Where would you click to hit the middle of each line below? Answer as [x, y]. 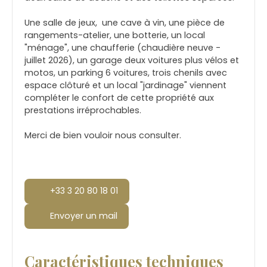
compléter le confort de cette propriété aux [119, 97]
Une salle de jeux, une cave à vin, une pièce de [125, 22]
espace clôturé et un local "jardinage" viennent [125, 85]
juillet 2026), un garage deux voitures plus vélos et [132, 60]
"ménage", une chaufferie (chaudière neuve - [122, 47]
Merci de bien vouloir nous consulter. [103, 135]
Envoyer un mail [84, 216]
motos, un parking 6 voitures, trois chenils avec [126, 72]
